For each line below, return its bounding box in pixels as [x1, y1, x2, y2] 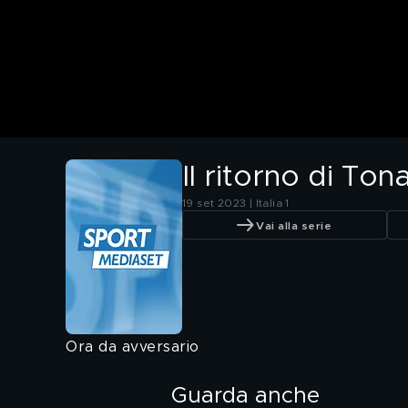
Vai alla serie [256, 219, 331, 231]
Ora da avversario [66, 340, 199, 355]
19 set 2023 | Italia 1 [182, 198, 290, 209]
